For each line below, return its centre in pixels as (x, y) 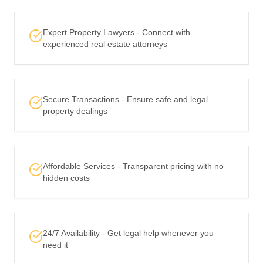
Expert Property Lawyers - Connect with (117, 32)
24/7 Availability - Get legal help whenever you (128, 233)
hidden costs (66, 178)
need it (55, 245)
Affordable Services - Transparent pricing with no (133, 166)
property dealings (75, 111)
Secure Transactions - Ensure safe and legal (125, 99)
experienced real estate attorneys (105, 44)
